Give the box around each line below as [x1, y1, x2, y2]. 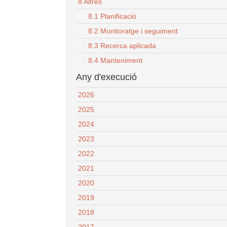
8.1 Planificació [88, 12, 136, 20]
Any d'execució [76, 71, 137, 82]
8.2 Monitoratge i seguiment [88, 26, 178, 35]
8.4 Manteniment [88, 56, 142, 64]
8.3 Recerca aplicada [88, 41, 156, 50]
